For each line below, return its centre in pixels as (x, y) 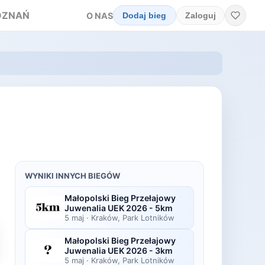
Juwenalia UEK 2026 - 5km (119, 208)
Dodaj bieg (145, 15)
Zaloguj (200, 15)
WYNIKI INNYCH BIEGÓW (72, 176)
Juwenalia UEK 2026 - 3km (119, 251)
